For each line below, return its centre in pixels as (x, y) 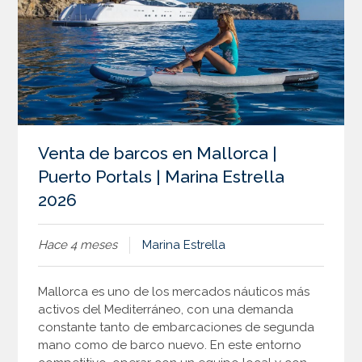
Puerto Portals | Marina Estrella (162, 176)
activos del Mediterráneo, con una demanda (166, 310)
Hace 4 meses (78, 244)
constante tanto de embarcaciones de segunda (177, 328)
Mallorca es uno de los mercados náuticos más (174, 292)
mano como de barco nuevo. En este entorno (170, 345)
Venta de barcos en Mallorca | (158, 153)
